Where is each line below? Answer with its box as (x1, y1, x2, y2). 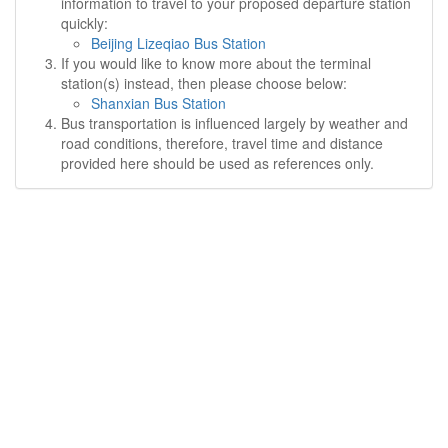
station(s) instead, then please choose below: (61, 73, 347, 93)
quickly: (61, 13, 108, 33)
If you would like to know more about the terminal (61, 53, 371, 73)
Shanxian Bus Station (91, 93, 226, 113)
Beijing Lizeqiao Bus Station (91, 33, 266, 53)
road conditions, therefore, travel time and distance (61, 133, 383, 153)
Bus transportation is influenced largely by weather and (61, 113, 408, 133)
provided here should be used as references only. (61, 153, 374, 173)
